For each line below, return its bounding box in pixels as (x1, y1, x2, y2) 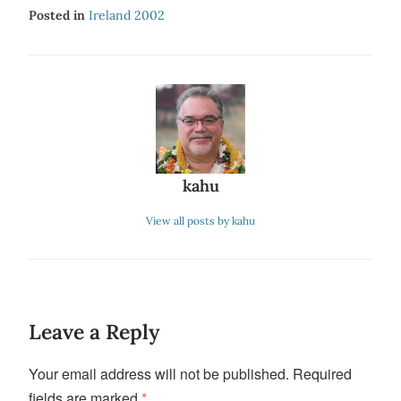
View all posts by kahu (146, 214, 255, 227)
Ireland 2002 (89, 7, 165, 23)
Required (293, 363, 352, 384)
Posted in (29, 7, 89, 23)
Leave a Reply (29, 319, 159, 345)
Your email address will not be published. (29, 363, 289, 384)
